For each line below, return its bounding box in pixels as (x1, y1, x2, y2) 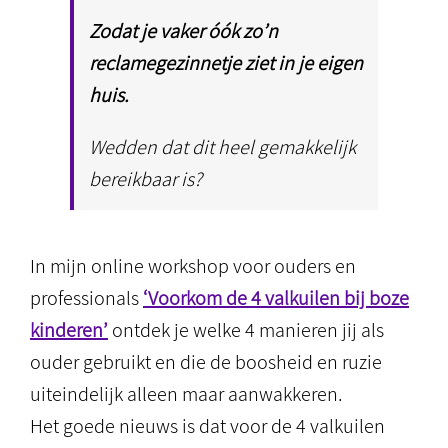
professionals (30, 285, 143, 311)
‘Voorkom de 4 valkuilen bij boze (143, 285, 409, 311)
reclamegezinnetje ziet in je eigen (89, 50, 363, 76)
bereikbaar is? (89, 166, 202, 192)
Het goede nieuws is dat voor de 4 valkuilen (30, 413, 385, 439)
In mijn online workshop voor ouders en (30, 253, 356, 279)
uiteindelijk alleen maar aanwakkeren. (30, 381, 343, 407)
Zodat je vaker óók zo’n (89, 18, 278, 44)
